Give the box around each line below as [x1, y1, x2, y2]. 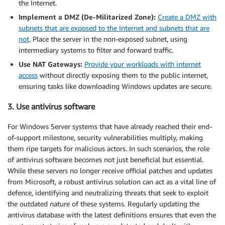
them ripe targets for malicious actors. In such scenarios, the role [8, 144, 209, 153]
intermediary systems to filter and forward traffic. [19, 45, 173, 54]
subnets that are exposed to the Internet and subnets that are [19, 23, 209, 32]
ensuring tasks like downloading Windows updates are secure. [19, 81, 212, 90]
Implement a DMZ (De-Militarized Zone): [19, 12, 156, 21]
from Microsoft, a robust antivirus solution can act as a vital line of [8, 177, 216, 186]
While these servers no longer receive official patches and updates [8, 166, 212, 175]
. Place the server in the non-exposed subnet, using [29, 34, 187, 43]
